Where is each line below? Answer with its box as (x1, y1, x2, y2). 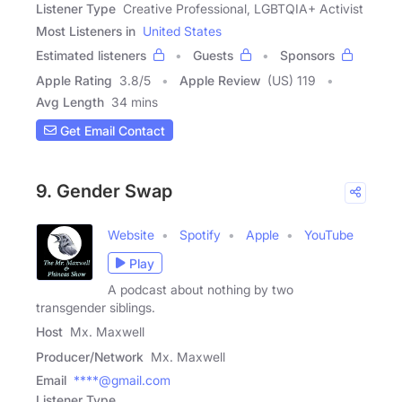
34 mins (111, 94, 158, 110)
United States (143, 23, 222, 39)
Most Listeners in (36, 23, 135, 39)
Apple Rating (36, 73, 112, 89)
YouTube (304, 227, 354, 243)
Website (108, 227, 154, 243)
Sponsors (280, 48, 335, 64)
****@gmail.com (74, 372, 170, 389)
